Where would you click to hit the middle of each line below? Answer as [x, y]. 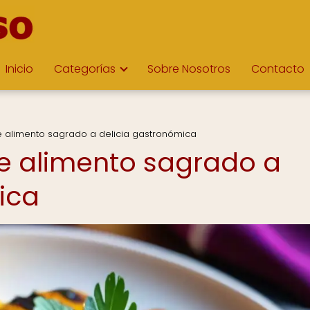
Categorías [85, 69]
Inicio [19, 69]
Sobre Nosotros [189, 69]
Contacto [278, 69]
